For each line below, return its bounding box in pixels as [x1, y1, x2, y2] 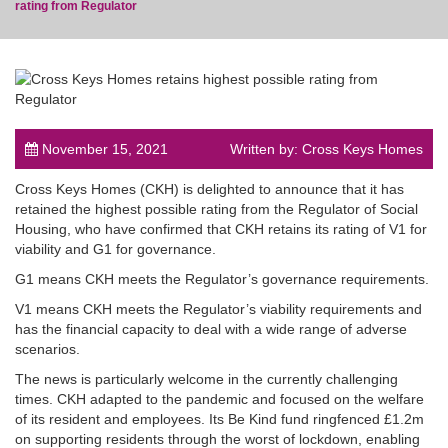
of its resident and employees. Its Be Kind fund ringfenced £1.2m [15, 410, 424, 427]
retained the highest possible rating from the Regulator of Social [15, 200, 418, 217]
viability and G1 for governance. [15, 240, 216, 257]
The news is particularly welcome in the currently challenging [15, 370, 398, 387]
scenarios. [15, 340, 80, 357]
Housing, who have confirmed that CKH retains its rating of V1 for [15, 220, 427, 237]
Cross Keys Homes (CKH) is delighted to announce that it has [15, 180, 404, 197]
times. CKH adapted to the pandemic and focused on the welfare [15, 390, 424, 407]
